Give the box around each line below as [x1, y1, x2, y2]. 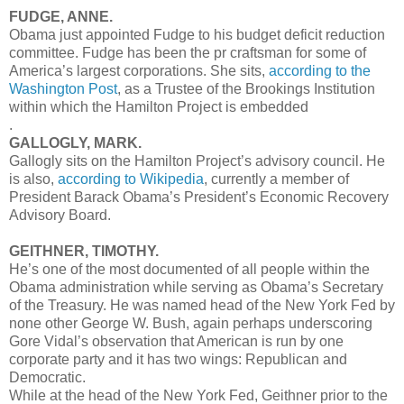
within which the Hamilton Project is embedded [9, 98, 308, 115]
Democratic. [9, 369, 86, 385]
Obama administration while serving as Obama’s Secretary [9, 279, 383, 295]
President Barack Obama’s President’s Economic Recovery [9, 188, 389, 205]
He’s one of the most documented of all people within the [9, 261, 370, 277]
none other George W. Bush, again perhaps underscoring [9, 315, 372, 331]
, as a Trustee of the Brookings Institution [117, 80, 375, 96]
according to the [269, 62, 371, 78]
